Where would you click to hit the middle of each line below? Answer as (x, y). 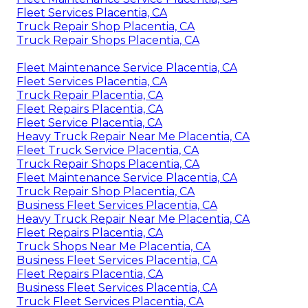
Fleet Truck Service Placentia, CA (108, 150)
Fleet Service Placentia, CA (89, 122)
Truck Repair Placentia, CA (90, 95)
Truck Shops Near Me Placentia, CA (113, 246)
